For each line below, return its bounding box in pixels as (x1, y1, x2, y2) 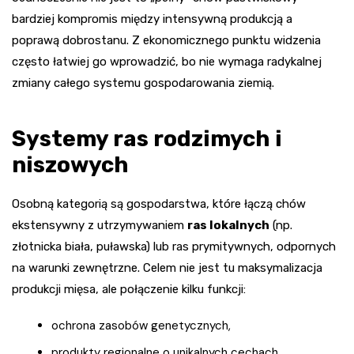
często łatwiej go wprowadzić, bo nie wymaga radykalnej (12, 55, 322, 70)
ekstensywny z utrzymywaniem (12, 218, 187, 233)
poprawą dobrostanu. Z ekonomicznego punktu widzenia (12, 33, 321, 48)
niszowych (12, 152, 129, 179)
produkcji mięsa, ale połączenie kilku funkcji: (12, 282, 246, 297)
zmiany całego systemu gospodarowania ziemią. (12, 76, 274, 91)
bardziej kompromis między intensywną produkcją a (12, 12, 292, 27)
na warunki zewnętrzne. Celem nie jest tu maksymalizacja (12, 261, 322, 276)
